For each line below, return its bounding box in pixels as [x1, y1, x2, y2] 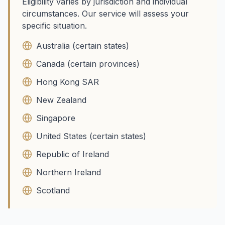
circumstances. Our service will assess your [22, 9, 189, 19]
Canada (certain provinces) [36, 59, 140, 69]
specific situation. [22, 21, 87, 31]
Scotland [36, 185, 70, 195]
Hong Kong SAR [36, 77, 99, 87]
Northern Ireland [36, 167, 101, 177]
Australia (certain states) [36, 41, 129, 51]
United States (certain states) [36, 131, 146, 141]
